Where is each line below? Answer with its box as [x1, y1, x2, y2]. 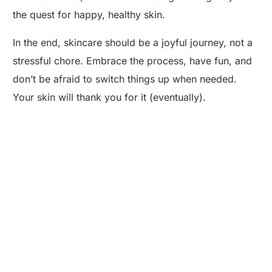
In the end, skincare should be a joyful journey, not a [13, 36, 253, 49]
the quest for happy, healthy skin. [13, 8, 166, 21]
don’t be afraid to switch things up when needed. [13, 73, 237, 86]
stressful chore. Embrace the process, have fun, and [13, 55, 253, 67]
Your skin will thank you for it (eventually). [13, 91, 206, 104]
